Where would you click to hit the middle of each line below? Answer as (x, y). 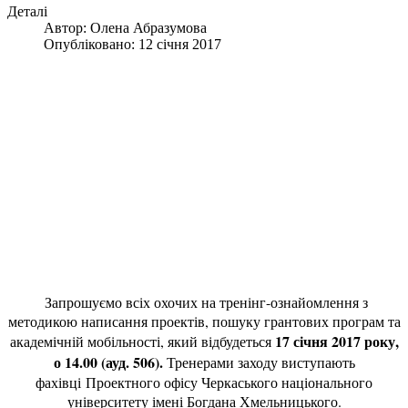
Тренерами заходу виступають (259, 362)
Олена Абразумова (148, 28)
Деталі (27, 11)
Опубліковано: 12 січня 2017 (133, 44)
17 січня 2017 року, (337, 341)
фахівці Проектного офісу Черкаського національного (204, 382)
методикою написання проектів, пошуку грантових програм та (204, 321)
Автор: (67, 28)
